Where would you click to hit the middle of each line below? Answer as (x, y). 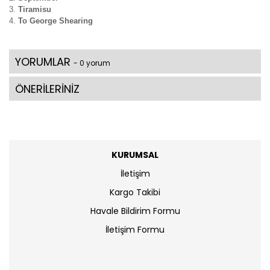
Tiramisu (35, 10)
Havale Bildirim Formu (135, 211)
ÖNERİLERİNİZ (47, 89)
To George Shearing (55, 21)
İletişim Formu (135, 230)
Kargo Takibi (135, 193)
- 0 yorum (92, 63)
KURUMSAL (135, 155)
